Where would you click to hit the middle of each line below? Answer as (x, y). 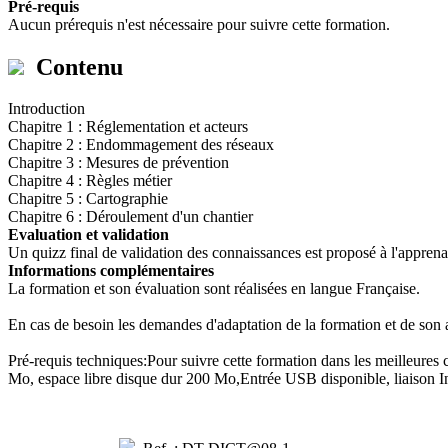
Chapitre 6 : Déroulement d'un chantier (130, 217)
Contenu (73, 66)
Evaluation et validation (88, 235)
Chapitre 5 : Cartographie (88, 199)
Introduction (46, 109)
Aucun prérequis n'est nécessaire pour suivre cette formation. (199, 24)
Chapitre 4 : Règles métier (90, 181)
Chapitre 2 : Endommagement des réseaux (141, 145)
